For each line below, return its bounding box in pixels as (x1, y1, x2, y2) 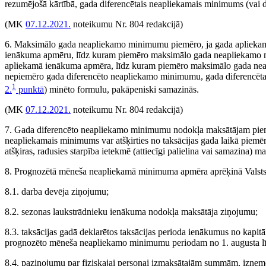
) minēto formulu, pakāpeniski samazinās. (44, 84, 199, 95)
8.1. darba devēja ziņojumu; (5, 186, 109, 197)
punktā (16, 84, 44, 95)
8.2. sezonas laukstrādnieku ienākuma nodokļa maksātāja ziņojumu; (5, 207, 258, 217)
